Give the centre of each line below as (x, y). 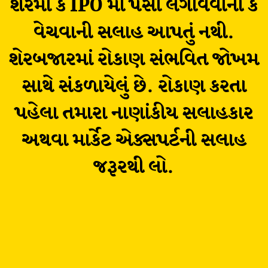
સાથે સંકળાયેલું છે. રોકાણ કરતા (134, 87)
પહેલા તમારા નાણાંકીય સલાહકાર (134, 114)
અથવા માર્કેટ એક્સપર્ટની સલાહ (134, 141)
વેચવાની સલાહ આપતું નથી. (134, 33)
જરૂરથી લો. (134, 168)
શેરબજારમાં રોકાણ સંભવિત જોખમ (134, 60)
